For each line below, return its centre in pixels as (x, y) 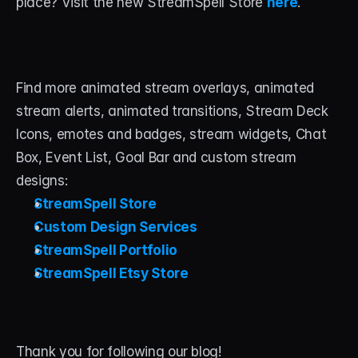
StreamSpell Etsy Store (111, 273)
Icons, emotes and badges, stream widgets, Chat (171, 134)
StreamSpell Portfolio (105, 250)
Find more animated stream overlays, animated (165, 88)
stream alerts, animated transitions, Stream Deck (172, 111)
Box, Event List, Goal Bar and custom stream (156, 157)
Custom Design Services (115, 227)
